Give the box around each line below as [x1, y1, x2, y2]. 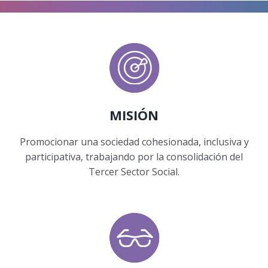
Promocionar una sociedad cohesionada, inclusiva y [19, 135, 249, 149]
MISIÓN [109, 106, 159, 124]
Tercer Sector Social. [89, 165, 179, 179]
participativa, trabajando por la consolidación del [25, 150, 243, 164]
